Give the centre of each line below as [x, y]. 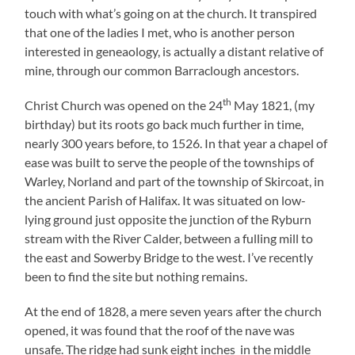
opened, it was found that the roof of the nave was [160, 330]
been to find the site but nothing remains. [136, 276]
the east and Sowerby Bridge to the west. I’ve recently [169, 257]
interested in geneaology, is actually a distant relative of [174, 51]
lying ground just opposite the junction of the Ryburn [168, 219]
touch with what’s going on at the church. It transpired [171, 13]
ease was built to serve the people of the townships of [170, 162]
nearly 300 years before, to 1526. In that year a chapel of [176, 143]
